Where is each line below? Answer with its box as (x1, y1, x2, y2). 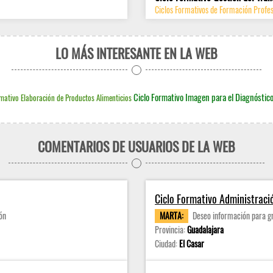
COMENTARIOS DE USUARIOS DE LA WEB (38, 136, 235, 156)
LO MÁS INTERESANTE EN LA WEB (55, 43, 218, 63)
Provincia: (155, 223, 187, 236)
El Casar (179, 237, 204, 250)
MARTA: (160, 209, 183, 222)
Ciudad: (155, 237, 179, 250)
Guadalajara (187, 223, 224, 236)
